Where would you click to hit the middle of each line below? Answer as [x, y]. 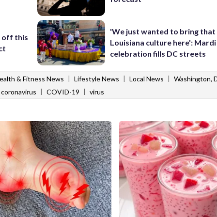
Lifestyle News [97, 79]
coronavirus [19, 92]
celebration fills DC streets [158, 54]
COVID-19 [63, 92]
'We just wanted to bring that [163, 31]
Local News [147, 79]
